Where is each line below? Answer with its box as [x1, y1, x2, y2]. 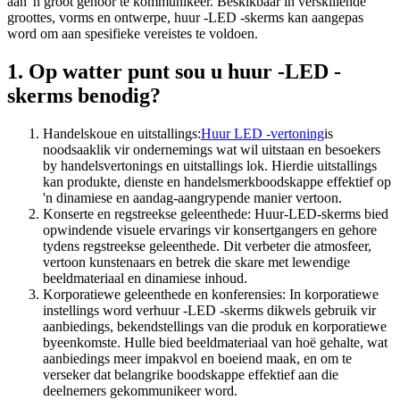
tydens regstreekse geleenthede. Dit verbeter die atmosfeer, [43, 237, 371, 254]
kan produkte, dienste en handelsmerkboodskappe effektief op [43, 173, 391, 189]
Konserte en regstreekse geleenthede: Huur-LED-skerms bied [43, 205, 388, 221]
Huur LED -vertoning [201, 125, 324, 141]
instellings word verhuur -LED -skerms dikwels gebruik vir [43, 302, 376, 318]
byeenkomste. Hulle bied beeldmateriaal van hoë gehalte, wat [43, 334, 387, 350]
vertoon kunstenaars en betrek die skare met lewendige [43, 254, 350, 270]
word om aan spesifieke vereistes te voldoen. [7, 26, 258, 42]
